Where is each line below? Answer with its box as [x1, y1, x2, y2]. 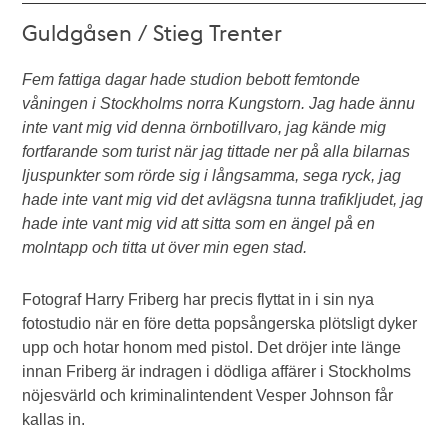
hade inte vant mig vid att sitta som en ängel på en [22, 215, 376, 232]
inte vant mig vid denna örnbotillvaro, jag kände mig [22, 119, 387, 136]
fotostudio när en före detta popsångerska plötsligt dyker [22, 315, 418, 332]
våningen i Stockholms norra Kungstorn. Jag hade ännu [22, 95, 416, 112]
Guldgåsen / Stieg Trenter [22, 18, 283, 46]
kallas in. [22, 411, 86, 428]
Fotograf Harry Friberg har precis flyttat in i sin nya [22, 291, 375, 308]
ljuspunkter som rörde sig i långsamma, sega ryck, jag [22, 167, 402, 184]
